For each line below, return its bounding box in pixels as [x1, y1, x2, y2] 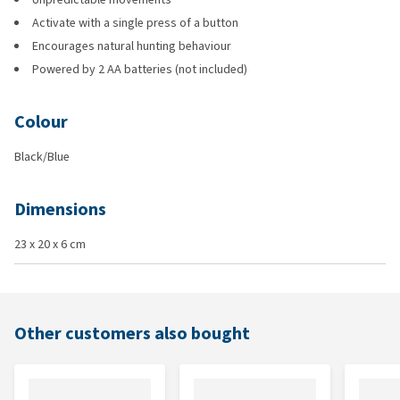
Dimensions [14, 197, 106, 221]
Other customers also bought [14, 321, 250, 346]
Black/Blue [14, 148, 70, 165]
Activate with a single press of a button [32, 14, 238, 31]
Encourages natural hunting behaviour [32, 37, 231, 54]
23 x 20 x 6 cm [14, 236, 86, 253]
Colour [14, 110, 68, 134]
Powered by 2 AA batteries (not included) [32, 61, 247, 78]
